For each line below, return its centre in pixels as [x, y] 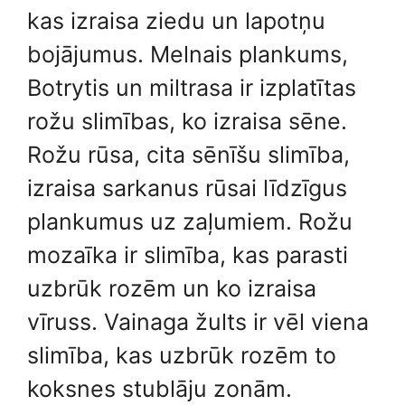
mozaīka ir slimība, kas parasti [188, 254]
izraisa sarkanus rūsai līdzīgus [187, 188]
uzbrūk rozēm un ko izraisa [172, 288]
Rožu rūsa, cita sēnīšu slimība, [188, 154]
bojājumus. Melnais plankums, [188, 54]
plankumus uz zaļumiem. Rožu [190, 221]
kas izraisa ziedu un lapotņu [176, 20]
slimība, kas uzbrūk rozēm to [182, 355]
